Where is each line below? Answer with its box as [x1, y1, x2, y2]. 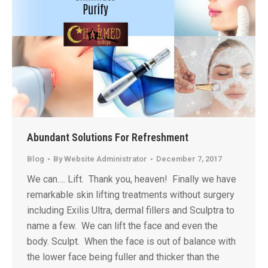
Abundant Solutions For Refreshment [27, 131, 188, 144]
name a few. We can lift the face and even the [27, 220, 218, 232]
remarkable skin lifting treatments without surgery [27, 189, 234, 200]
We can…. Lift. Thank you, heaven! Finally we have [27, 173, 236, 185]
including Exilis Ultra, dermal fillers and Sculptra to [27, 205, 234, 216]
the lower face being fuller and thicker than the [27, 251, 220, 263]
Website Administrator [64, 154, 147, 163]
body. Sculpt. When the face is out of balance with [27, 236, 236, 247]
